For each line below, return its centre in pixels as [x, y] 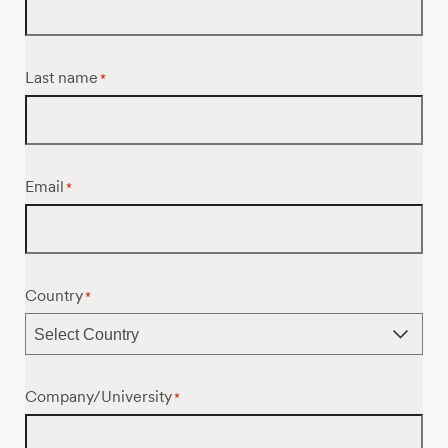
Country [54, 295]
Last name [62, 77]
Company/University [99, 396]
